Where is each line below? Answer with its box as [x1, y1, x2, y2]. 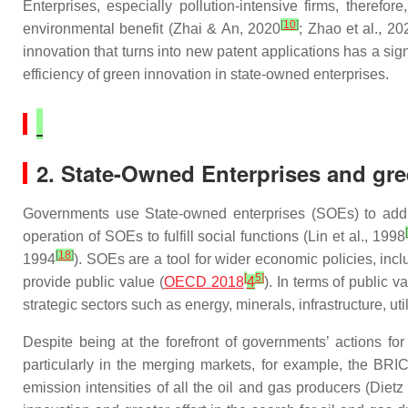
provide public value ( [23, 274, 164, 290]
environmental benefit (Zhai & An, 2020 [23, 21, 281, 36]
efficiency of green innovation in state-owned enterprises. [23, 66, 389, 82]
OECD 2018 [163, 274, 244, 290]
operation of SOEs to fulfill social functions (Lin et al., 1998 [23, 229, 405, 244]
